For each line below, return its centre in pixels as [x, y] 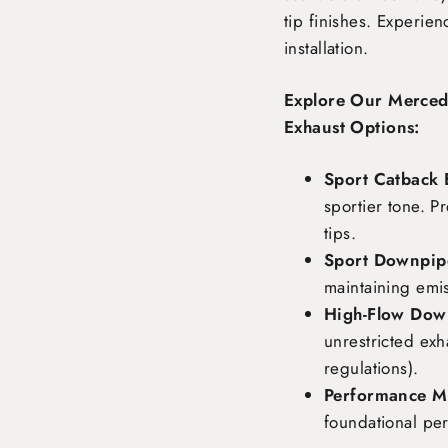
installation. [326, 48]
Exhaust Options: [352, 127]
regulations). [371, 368]
